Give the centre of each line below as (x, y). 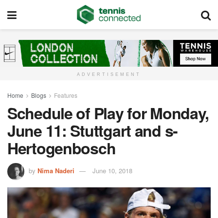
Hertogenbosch (62, 148)
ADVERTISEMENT (109, 75)
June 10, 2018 (112, 171)
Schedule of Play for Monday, (108, 113)
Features (66, 95)
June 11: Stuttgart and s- (92, 131)
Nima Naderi (56, 171)
